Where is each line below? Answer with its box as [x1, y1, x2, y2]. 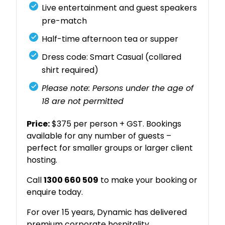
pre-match [42, 15, 87, 27]
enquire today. [27, 186, 83, 198]
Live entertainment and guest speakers [42, 2, 197, 14]
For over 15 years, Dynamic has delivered [27, 206, 187, 218]
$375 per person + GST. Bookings [50, 118, 182, 130]
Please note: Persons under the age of [42, 82, 194, 94]
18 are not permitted [42, 95, 124, 107]
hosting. [27, 154, 58, 166]
